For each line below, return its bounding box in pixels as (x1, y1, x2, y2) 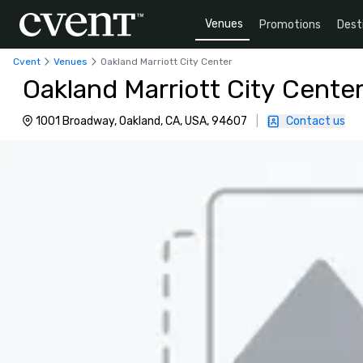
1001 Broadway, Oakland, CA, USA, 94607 (36, 114, 247, 128)
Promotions (259, 17, 321, 32)
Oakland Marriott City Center (100, 55, 233, 67)
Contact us (286, 114, 345, 128)
